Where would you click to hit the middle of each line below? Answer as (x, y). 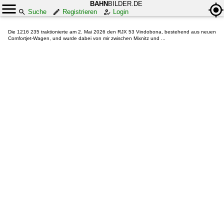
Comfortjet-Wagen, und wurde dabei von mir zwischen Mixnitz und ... (87, 38)
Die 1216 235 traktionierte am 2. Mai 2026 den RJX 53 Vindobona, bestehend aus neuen (112, 32)
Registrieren (80, 12)
